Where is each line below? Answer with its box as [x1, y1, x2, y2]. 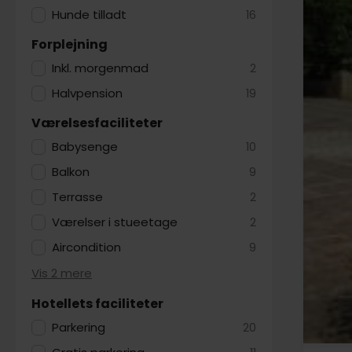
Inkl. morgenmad [52, 60, 149, 76]
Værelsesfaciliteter [31, 114, 163, 132]
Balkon [52, 163, 90, 180]
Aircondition [52, 239, 122, 255]
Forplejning [31, 35, 108, 53]
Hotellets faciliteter [31, 295, 163, 313]
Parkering [52, 319, 106, 335]
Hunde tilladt [52, 6, 127, 23]
